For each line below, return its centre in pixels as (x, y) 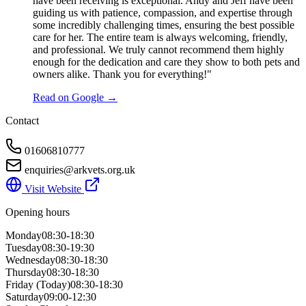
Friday (19, 284)
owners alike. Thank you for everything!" (122, 74)
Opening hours (38, 212)
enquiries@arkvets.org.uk (80, 170)
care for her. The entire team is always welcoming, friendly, (160, 37)
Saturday (25, 297)
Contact (22, 121)
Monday (24, 235)
